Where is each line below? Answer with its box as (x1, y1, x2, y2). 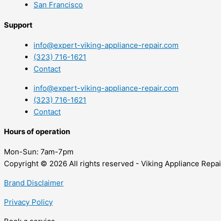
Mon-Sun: (4, 147, 38, 157)
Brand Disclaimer (4, 178, 64, 188)
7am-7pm (38, 147, 74, 157)
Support (4, 20, 33, 30)
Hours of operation (4, 127, 70, 137)
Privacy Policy (4, 197, 53, 207)
